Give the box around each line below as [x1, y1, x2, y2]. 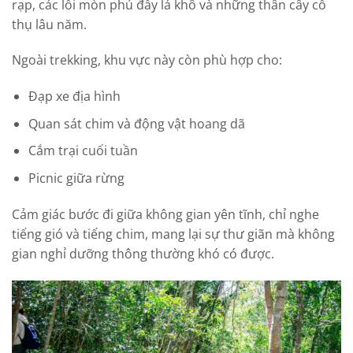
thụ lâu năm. [12, 15, 87, 33]
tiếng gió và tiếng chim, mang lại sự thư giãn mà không [12, 225, 335, 243]
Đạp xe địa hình [28, 87, 121, 106]
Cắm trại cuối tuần [28, 142, 138, 160]
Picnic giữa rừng [28, 169, 124, 188]
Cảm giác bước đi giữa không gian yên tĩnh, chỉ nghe [12, 205, 319, 223]
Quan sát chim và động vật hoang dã [28, 114, 245, 132]
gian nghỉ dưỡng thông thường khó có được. [12, 244, 274, 262]
